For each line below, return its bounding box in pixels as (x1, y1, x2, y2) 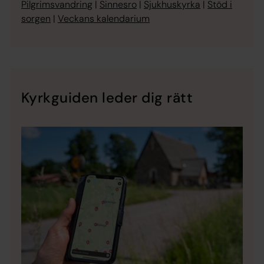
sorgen (21, 12, 51, 25)
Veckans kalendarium (58, 12, 150, 25)
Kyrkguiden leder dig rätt (21, 88, 193, 107)
